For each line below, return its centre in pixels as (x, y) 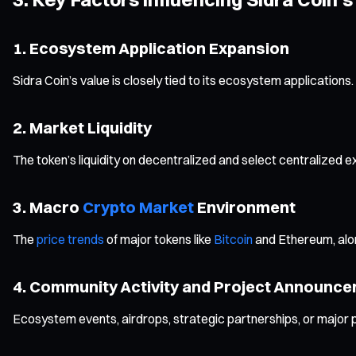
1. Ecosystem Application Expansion (151, 48)
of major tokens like (159, 239)
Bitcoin (233, 239)
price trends (70, 239)
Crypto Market (138, 207)
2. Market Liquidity (82, 127)
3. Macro (48, 207)
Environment (245, 207)
